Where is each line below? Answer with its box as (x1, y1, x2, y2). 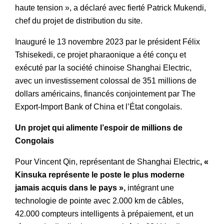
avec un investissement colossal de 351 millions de (15, 76, 196, 85)
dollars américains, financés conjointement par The (15, 89, 195, 98)
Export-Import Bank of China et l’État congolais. (15, 102, 182, 111)
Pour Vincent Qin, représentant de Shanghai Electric (15, 157, 200, 166)
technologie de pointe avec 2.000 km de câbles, (15, 196, 183, 205)
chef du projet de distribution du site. (15, 16, 142, 25)
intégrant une (125, 183, 174, 192)
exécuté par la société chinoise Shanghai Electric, (15, 63, 191, 72)
